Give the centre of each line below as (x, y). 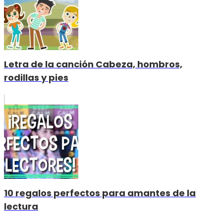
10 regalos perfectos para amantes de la (100, 193)
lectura (21, 207)
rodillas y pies (36, 78)
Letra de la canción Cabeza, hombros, (93, 64)
